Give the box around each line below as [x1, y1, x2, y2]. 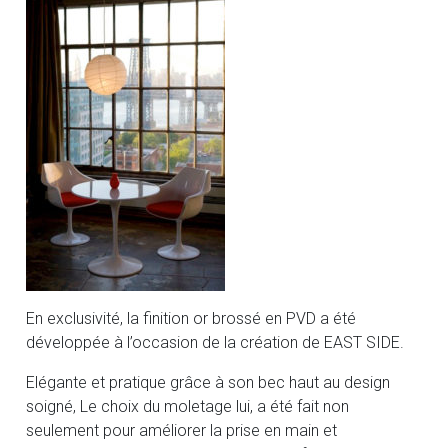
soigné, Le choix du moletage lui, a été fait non [26, 397, 350, 417]
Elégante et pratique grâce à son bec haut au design [26, 373, 391, 393]
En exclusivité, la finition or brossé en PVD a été [26, 309, 357, 329]
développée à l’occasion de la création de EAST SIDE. [26, 333, 405, 353]
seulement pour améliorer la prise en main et [26, 421, 338, 441]
